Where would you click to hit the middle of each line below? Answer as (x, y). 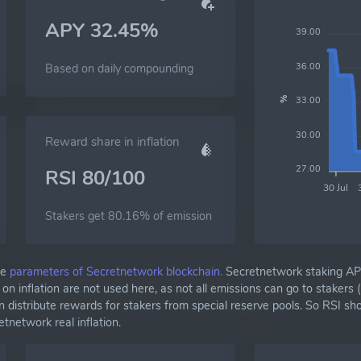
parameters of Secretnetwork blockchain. (116, 272)
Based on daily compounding (119, 68)
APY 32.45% (102, 31)
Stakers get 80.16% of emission (129, 216)
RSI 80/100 (95, 178)
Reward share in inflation (112, 142)
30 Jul (336, 187)
